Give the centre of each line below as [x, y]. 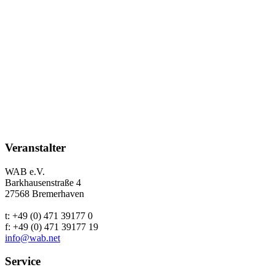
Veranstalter [35, 147]
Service [23, 261]
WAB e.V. [25, 171]
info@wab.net [33, 238]
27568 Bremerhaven [45, 193]
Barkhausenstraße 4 [43, 182]
